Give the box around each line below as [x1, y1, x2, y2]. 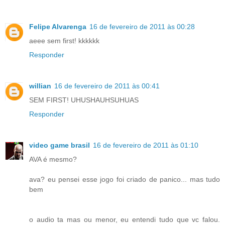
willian [29, 81, 51, 90]
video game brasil [29, 141, 90, 149]
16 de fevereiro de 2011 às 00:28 [89, 22, 195, 31]
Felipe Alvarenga [29, 22, 86, 31]
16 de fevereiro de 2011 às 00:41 [54, 81, 160, 90]
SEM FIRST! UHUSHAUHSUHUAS [29, 95, 139, 104]
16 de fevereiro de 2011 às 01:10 [93, 141, 198, 149]
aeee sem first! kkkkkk [29, 36, 99, 45]
